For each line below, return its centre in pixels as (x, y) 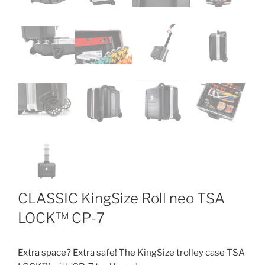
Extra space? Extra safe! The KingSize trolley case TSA (131, 253)
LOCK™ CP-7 (61, 218)
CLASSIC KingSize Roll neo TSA (121, 199)
